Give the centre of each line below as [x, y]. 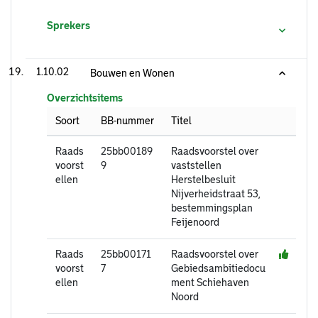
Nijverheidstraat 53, [216, 194]
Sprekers [68, 26]
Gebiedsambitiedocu [218, 269]
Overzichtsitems [85, 98]
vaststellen [196, 166]
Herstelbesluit [203, 180]
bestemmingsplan [212, 208]
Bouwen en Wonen [132, 73]
